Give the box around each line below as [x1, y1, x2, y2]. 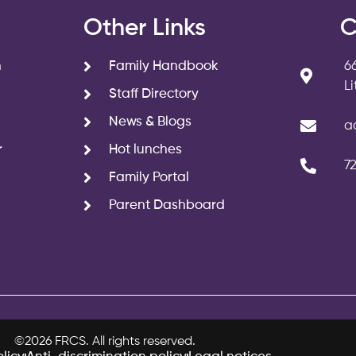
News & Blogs [109, 115, 192, 130]
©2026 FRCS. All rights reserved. [14, 335, 195, 349]
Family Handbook [109, 60, 219, 74]
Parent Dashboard [109, 199, 225, 213]
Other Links [83, 17, 206, 41]
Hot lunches [109, 143, 182, 157]
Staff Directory [109, 87, 199, 102]
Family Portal [109, 171, 189, 185]
